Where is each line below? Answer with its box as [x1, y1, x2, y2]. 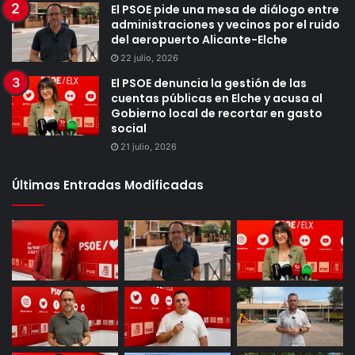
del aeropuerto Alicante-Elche [111, 32, 288, 48]
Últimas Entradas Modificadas [12, 177, 204, 194]
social [111, 120, 147, 137]
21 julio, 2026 [120, 141, 177, 153]
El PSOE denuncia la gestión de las [111, 75, 307, 92]
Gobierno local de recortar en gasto [111, 105, 323, 122]
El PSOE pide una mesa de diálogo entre [111, 2, 339, 18]
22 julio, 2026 [120, 52, 178, 64]
